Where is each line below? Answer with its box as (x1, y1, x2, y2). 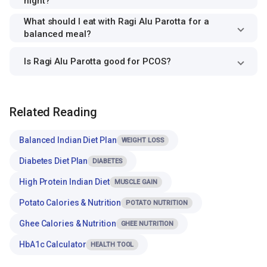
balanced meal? (24, 29, 91, 39)
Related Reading (10, 104, 97, 119)
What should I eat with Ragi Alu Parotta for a (24, 16, 209, 27)
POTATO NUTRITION (126, 198, 188, 207)
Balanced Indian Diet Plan (19, 135, 117, 145)
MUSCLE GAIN (114, 178, 157, 186)
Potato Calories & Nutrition (19, 197, 122, 207)
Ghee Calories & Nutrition (19, 218, 116, 228)
